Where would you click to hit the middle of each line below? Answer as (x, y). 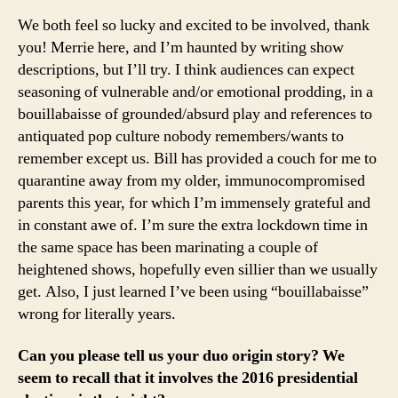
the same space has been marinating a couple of (168, 247)
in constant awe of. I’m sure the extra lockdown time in (193, 225)
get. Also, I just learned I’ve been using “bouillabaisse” (193, 291)
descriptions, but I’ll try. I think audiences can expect (186, 69)
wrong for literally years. (100, 314)
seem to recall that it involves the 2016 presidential (188, 378)
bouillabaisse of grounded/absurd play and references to (195, 114)
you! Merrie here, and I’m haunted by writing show (181, 47)
